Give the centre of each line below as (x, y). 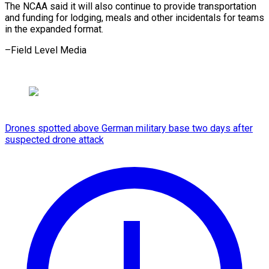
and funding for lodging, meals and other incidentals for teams (134, 17)
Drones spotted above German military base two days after (129, 128)
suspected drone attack (54, 139)
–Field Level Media (46, 50)
